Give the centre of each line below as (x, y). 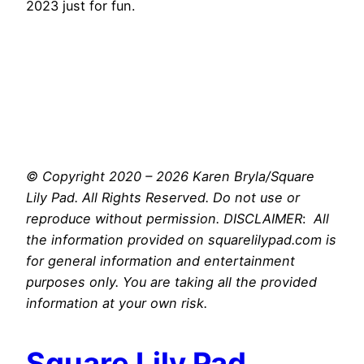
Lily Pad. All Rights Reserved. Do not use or (163, 197)
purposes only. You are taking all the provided (171, 282)
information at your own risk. (117, 303)
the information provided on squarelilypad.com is (181, 239)
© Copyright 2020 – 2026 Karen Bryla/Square (170, 176)
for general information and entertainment (160, 260)
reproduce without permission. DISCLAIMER (164, 218)
